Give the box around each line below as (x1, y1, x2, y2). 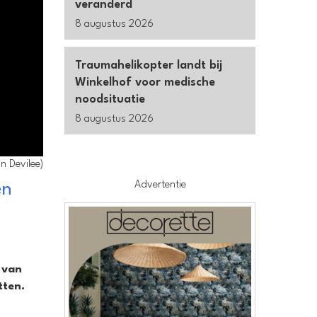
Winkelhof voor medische (75, 76, 215, 88)
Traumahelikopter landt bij (75, 59, 222, 71)
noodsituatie (75, 93, 145, 105)
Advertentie (134, 180, 186, 190)
